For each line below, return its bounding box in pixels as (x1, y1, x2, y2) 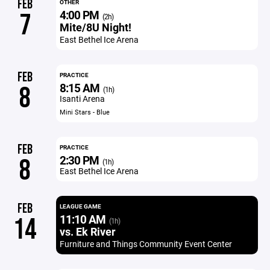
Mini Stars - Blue (59, 107, 110, 116)
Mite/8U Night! (59, 20, 131, 34)
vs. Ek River (59, 224, 116, 239)
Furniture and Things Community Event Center (59, 238, 232, 250)
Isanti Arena (59, 93, 105, 104)
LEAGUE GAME (59, 202, 101, 210)
